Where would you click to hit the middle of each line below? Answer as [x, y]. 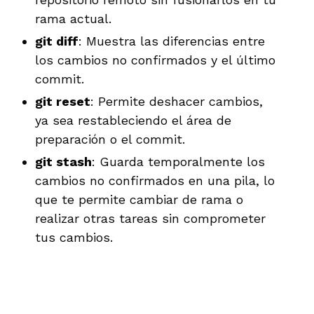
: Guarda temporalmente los [178, 161]
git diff [57, 41]
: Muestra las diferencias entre [172, 41]
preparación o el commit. [110, 139]
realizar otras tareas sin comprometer [150, 218]
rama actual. [73, 18]
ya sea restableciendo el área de [133, 120]
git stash [63, 161]
